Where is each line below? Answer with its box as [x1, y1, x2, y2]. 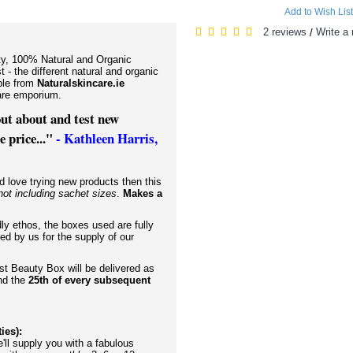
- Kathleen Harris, [53, 128, 158, 148]
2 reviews [263, 26, 307, 38]
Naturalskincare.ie [37, 77, 124, 89]
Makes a [123, 188, 162, 199]
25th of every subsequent [28, 274, 150, 286]
